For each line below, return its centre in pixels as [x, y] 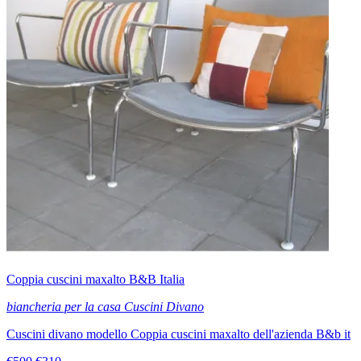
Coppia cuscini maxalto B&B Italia [95, 280]
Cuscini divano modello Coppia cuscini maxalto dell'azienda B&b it [178, 334]
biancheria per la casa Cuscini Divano [105, 307]
